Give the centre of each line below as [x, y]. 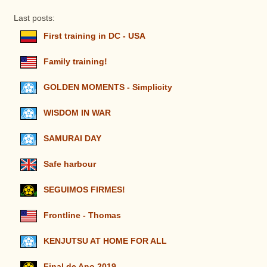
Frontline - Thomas [82, 215]
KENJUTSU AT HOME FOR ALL [105, 241]
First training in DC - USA [94, 36]
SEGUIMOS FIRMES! [84, 190]
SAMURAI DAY [72, 138]
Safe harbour [69, 164]
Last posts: [34, 18]
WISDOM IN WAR [77, 113]
